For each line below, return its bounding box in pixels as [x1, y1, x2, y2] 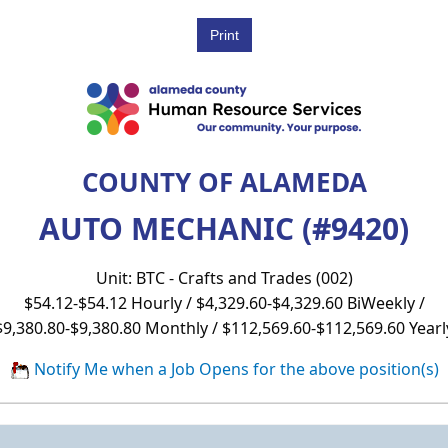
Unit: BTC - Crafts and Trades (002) [95, 266, 353, 289]
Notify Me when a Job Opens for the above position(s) [29, 357, 439, 380]
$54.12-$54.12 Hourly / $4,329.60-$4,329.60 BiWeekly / [23, 291, 425, 314]
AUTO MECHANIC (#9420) [39, 207, 409, 249]
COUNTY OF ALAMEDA [81, 163, 367, 200]
